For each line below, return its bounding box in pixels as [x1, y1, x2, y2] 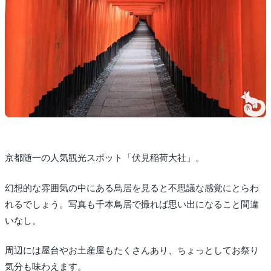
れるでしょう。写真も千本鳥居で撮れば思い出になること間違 [5, 199, 259, 209]
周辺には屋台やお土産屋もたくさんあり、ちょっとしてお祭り [5, 246, 259, 256]
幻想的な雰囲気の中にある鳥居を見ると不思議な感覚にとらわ [5, 183, 259, 193]
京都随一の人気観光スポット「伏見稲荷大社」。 [5, 153, 204, 163]
